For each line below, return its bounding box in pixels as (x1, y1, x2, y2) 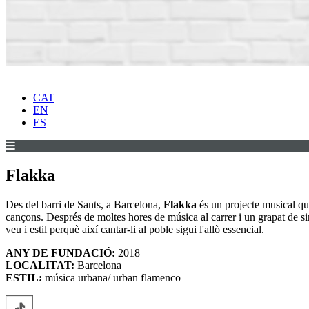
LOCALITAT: (6, 259, 74, 272)
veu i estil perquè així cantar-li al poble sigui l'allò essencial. (6, 223, 264, 236)
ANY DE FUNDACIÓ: (6, 247, 115, 259)
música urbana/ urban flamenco (42, 272, 181, 284)
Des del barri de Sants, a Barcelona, (6, 199, 163, 211)
